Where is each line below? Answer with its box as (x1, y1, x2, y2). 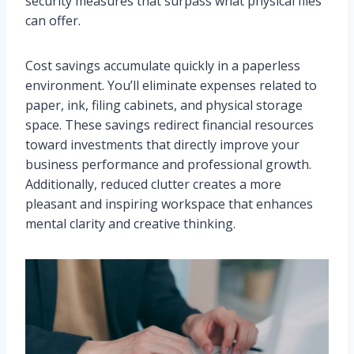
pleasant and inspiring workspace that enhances (25, 195, 313, 213)
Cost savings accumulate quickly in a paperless (25, 57, 300, 75)
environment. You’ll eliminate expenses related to (25, 77, 317, 95)
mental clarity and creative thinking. (25, 215, 235, 233)
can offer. (25, 12, 81, 30)
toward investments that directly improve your (25, 136, 299, 154)
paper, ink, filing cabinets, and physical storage (25, 96, 303, 115)
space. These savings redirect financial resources (25, 116, 314, 134)
